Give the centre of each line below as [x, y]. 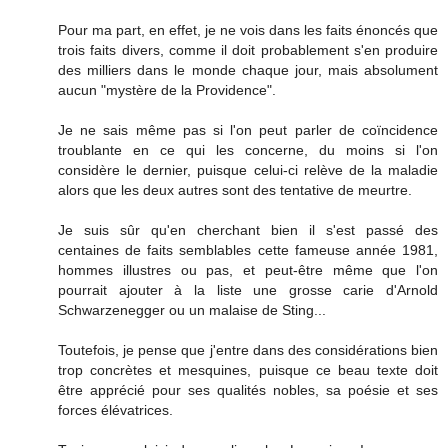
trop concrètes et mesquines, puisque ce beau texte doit [248, 370]
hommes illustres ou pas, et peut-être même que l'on [248, 270]
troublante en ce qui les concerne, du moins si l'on [248, 150]
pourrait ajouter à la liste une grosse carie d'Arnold [248, 290]
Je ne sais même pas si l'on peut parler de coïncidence [248, 130]
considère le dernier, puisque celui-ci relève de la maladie [248, 170]
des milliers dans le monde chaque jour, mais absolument [248, 70]
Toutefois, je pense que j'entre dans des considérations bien [248, 350]
